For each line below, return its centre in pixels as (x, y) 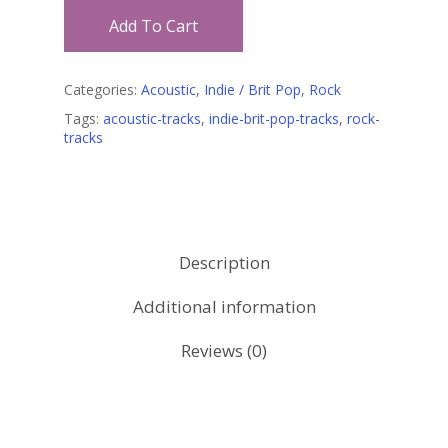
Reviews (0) (224, 350)
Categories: (102, 89)
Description (224, 262)
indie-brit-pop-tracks (274, 118)
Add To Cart (153, 25)
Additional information (224, 306)
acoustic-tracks (152, 118)
